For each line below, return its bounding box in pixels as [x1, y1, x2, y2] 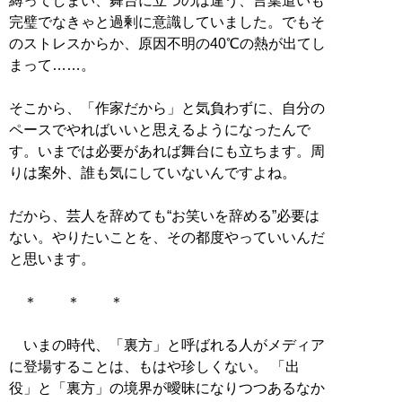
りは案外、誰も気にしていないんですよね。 [9, 165, 296, 181]
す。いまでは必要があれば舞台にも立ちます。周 [9, 144, 325, 160]
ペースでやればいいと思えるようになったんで [9, 122, 310, 138]
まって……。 [9, 57, 95, 74]
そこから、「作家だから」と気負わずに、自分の [9, 100, 325, 117]
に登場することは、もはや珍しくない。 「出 [9, 359, 300, 375]
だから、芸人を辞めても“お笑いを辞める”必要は [9, 208, 319, 224]
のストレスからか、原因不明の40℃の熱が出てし [9, 36, 326, 52]
